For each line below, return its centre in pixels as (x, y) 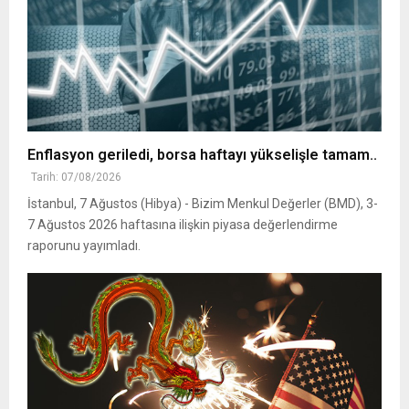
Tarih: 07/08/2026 (76, 177)
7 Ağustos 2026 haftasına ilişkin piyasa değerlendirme (183, 224)
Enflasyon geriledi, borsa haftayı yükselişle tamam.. (202, 154)
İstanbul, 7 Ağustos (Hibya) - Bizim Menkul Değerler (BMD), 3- (203, 203)
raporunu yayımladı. (84, 245)
